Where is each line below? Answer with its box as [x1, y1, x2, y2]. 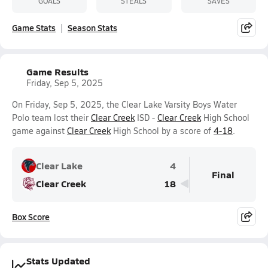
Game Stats [12, 22, 56, 33]
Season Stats [68, 22, 117, 33]
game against [12, 125, 67, 136]
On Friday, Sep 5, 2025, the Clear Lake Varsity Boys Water [12, 99, 237, 110]
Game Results [26, 65, 89, 78]
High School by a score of [111, 125, 214, 136]
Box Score [12, 211, 50, 223]
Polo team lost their [12, 112, 91, 123]
